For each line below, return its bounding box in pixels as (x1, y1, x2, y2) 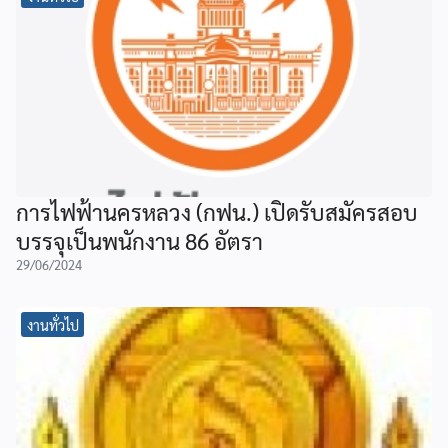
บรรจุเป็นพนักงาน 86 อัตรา (16, 226, 263, 256)
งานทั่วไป (26, 315, 79, 334)
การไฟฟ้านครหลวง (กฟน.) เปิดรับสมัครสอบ (16, 197, 418, 227)
